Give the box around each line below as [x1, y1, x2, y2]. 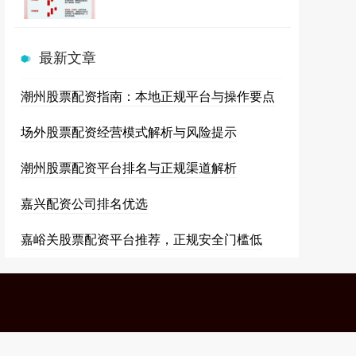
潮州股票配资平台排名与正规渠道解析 [21, 158, 237, 177]
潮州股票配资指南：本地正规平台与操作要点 [21, 87, 275, 106]
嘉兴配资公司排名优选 [21, 194, 148, 213]
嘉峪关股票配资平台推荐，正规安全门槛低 [21, 230, 262, 249]
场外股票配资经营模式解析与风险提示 [21, 122, 237, 141]
